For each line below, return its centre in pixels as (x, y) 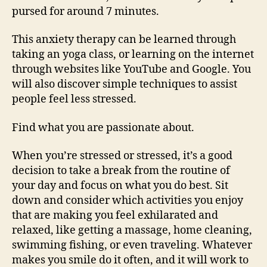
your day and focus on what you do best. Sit (120, 186)
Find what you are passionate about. (103, 128)
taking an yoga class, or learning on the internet (133, 55)
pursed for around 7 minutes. (86, 11)
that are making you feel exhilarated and (115, 216)
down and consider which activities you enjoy (128, 201)
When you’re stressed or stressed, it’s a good (122, 156)
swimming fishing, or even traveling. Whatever (132, 246)
